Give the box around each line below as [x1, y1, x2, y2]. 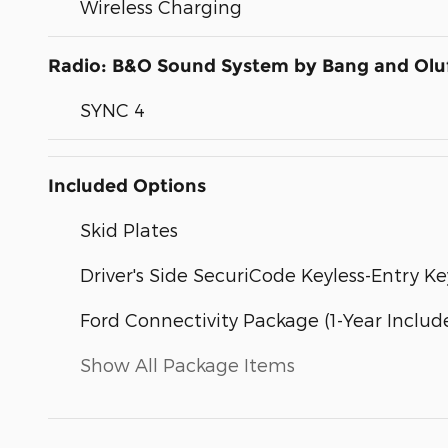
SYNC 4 [80, 98, 145, 120]
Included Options [48, 174, 206, 197]
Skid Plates [80, 218, 178, 240]
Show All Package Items [80, 353, 295, 375]
